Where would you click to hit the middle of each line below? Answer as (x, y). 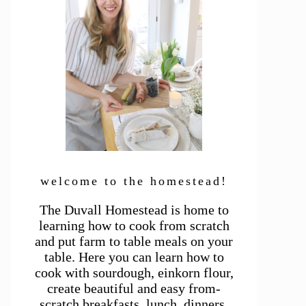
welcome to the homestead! (134, 181)
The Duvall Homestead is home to (134, 210)
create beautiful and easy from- (134, 288)
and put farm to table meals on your (134, 241)
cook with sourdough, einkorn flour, (134, 273)
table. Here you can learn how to (134, 257)
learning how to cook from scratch (134, 225)
